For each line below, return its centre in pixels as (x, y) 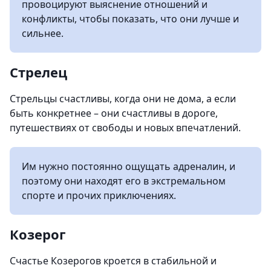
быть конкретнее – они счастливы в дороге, (114, 113)
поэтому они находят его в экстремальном (124, 181)
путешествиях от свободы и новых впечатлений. (125, 127)
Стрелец (38, 72)
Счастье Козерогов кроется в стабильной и (113, 260)
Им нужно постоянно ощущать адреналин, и (129, 166)
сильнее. (43, 33)
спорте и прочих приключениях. (99, 195)
